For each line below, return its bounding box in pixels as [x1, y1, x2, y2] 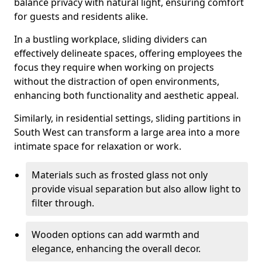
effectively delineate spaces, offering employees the [14, 47, 242, 60]
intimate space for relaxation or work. [14, 140, 181, 153]
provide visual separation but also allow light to [32, 182, 241, 195]
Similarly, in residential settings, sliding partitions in [14, 112, 241, 125]
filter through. [32, 196, 94, 209]
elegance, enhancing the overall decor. [32, 242, 201, 255]
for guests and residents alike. [14, 10, 148, 23]
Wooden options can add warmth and [32, 228, 199, 241]
